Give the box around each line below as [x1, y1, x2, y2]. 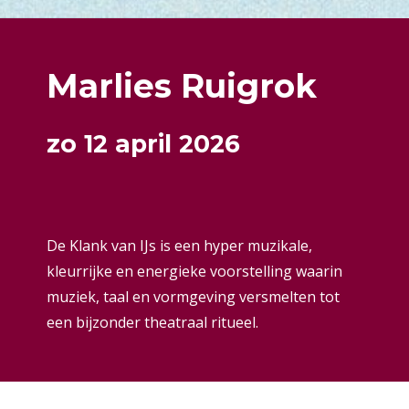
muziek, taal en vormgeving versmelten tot [47, 286, 341, 307]
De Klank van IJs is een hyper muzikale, [47, 235, 313, 256]
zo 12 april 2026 [47, 128, 241, 159]
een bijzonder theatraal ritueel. [47, 311, 259, 332]
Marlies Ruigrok [47, 66, 318, 107]
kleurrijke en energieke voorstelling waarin [47, 260, 343, 281]
